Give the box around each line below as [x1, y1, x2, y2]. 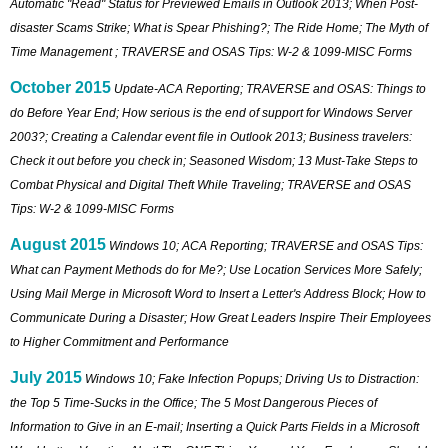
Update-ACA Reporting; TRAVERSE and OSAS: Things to [114, 81, 426, 96]
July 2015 [10, 368, 82, 386]
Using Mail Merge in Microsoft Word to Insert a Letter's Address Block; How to [10, 286, 426, 301]
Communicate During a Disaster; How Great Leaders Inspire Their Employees [10, 310, 431, 325]
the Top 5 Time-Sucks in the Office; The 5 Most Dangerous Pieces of [10, 395, 377, 410]
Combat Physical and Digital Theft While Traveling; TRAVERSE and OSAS [10, 177, 411, 192]
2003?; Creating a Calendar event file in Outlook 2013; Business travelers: [10, 129, 412, 144]
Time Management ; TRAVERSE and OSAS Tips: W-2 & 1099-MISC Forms [10, 44, 412, 59]
